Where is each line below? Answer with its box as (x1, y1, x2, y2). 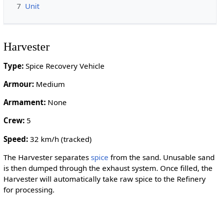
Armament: (3, 97, 46, 108)
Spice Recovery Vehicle (23, 60, 105, 71)
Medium (33, 79, 65, 89)
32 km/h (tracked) (27, 134, 92, 144)
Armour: (3, 79, 34, 89)
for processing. (3, 184, 55, 194)
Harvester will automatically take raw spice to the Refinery (3, 173, 206, 184)
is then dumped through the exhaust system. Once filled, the (3, 163, 213, 173)
